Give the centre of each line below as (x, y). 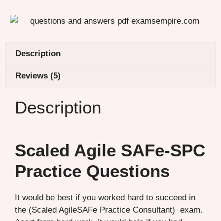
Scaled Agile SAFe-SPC (110, 150)
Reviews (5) (38, 76)
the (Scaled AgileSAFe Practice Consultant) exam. (109, 210)
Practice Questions (92, 171)
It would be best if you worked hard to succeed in (105, 197)
